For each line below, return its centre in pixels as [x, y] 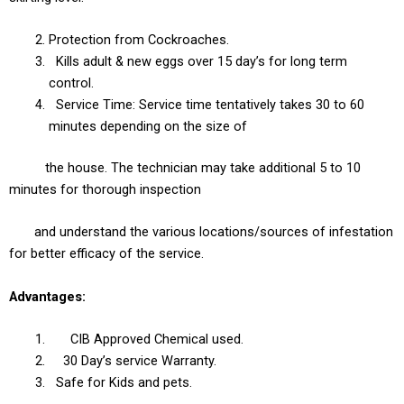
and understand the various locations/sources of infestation [214, 232]
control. [71, 83]
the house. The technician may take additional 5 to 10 [203, 168]
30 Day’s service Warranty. [132, 361]
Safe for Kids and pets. [124, 383]
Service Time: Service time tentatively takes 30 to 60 [206, 105]
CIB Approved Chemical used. [146, 340]
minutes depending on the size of [147, 127]
